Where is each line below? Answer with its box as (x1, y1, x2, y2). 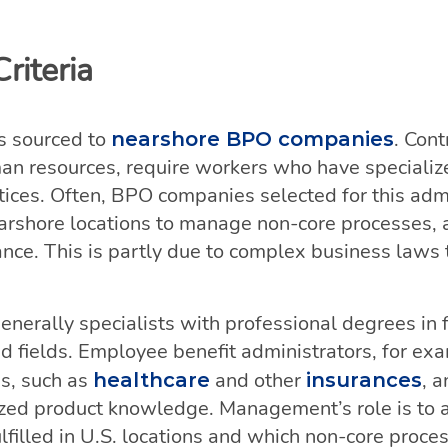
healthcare (93, 368, 210, 392)
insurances (306, 368, 422, 392)
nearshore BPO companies (111, 127, 394, 151)
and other (210, 367, 306, 394)
